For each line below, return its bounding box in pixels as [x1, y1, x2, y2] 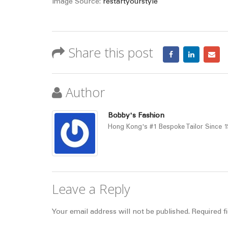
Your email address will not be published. [52, 209, 190, 216]
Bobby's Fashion [108, 112, 164, 120]
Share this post [68, 44, 153, 61]
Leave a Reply [52, 180, 130, 197]
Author [66, 83, 105, 101]
